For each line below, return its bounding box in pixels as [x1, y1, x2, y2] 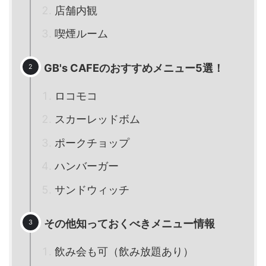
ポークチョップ [55, 136, 129, 149]
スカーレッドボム [55, 113, 140, 126]
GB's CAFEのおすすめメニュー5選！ [44, 61, 224, 74]
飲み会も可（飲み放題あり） [55, 245, 194, 258]
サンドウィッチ [55, 183, 129, 196]
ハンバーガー [55, 160, 119, 173]
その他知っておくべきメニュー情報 [44, 217, 215, 230]
